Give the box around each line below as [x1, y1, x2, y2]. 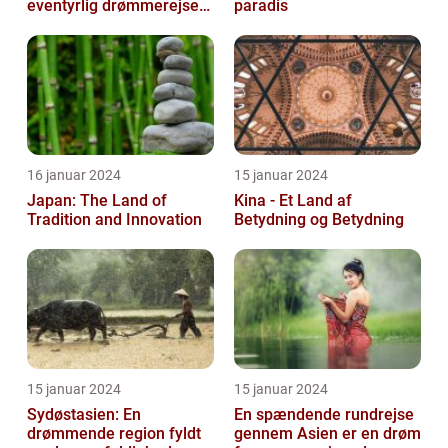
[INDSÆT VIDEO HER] [27, 14, 179, 34]
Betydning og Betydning [234, 209, 404, 229]
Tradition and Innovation [27, 209, 202, 229]
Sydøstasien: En [27, 404, 141, 424]
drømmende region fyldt [27, 423, 201, 443]
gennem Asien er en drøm [234, 423, 421, 443]
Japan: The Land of [27, 190, 167, 210]
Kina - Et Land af [234, 190, 352, 210]
